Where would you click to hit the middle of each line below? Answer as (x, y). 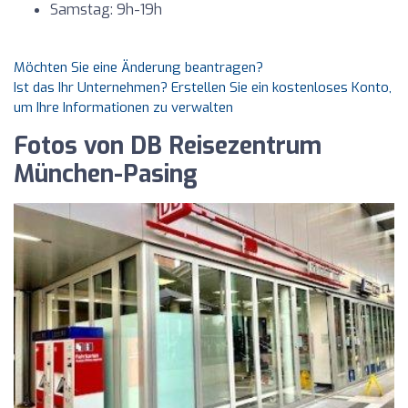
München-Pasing (106, 174)
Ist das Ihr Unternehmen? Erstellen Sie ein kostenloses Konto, (203, 87)
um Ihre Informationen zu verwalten (123, 107)
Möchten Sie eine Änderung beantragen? (138, 67)
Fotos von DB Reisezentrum (168, 146)
